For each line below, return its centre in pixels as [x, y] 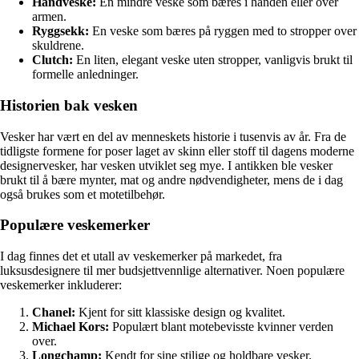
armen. [49, 17]
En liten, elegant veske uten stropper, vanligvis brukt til [213, 60]
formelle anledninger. [85, 75]
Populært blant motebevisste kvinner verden [221, 327]
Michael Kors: [71, 327]
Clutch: [52, 60]
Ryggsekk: [61, 31]
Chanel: [54, 313]
